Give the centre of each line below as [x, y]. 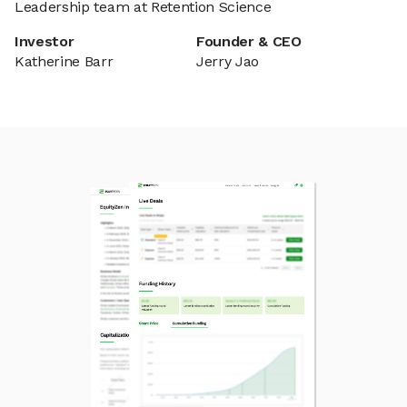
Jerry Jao [228, 61]
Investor [45, 41]
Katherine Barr [64, 61]
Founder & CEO [249, 41]
